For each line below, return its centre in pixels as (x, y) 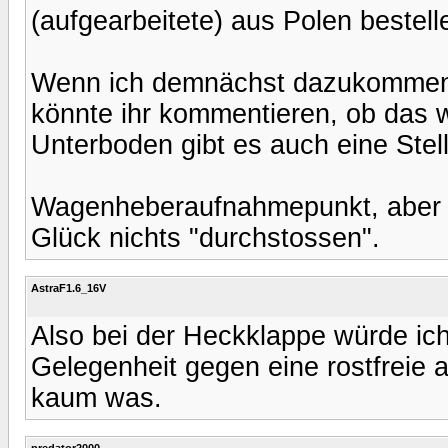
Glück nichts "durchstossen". (205, 237)
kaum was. (96, 397)
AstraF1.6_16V (68, 287)
